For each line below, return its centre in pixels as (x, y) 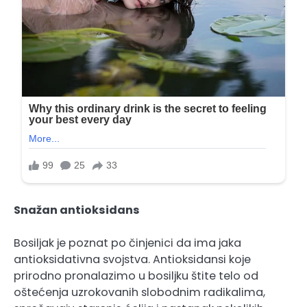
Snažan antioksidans (78, 210)
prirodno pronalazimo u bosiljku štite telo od (136, 276)
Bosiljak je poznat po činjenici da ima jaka (127, 243)
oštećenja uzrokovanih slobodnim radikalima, (139, 293)
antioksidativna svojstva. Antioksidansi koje (132, 260)
